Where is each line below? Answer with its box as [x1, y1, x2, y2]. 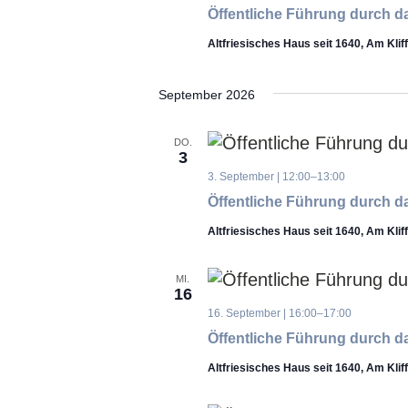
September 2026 [158, 87, 255, 102]
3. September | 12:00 [207, 170, 311, 183]
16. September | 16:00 [207, 307, 317, 320]
